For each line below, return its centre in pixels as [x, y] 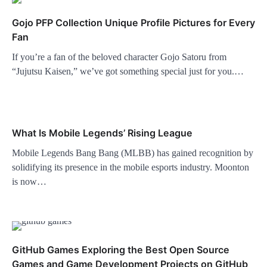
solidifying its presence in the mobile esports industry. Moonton [131, 167]
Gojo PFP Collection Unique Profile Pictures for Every [133, 23]
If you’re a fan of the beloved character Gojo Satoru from [119, 57]
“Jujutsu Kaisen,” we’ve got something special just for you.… [128, 72]
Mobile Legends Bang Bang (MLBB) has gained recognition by [133, 153]
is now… [29, 182]
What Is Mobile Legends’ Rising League [102, 133]
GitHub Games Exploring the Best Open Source [121, 250]
